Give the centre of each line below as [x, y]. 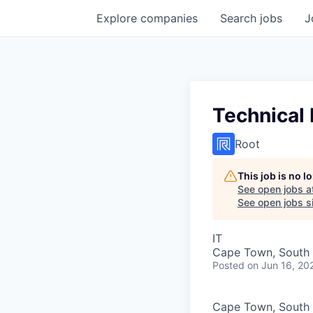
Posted [228, 265]
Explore [118, 18]
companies [169, 18]
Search [240, 18]
